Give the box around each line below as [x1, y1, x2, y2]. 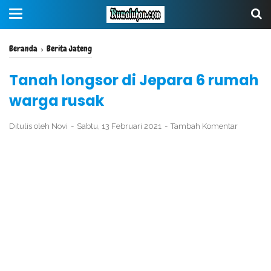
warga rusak [9, 91, 104, 111]
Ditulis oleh [9, 122, 51, 131]
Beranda [9, 43, 38, 54]
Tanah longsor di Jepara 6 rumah [9, 70, 259, 90]
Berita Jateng [47, 43, 92, 54]
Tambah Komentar [171, 122, 238, 131]
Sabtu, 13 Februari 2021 [77, 122, 163, 131]
